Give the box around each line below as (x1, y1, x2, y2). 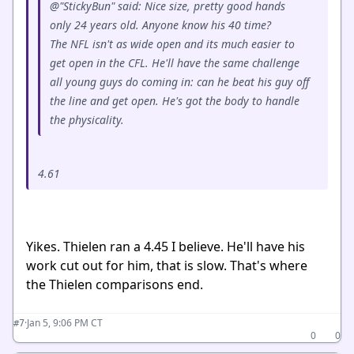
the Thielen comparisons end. (26, 276, 203, 293)
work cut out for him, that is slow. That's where (26, 257, 307, 274)
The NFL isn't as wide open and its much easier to (50, 36, 295, 51)
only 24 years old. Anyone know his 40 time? (50, 17, 274, 32)
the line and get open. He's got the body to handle (50, 93, 299, 108)
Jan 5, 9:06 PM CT (27, 316, 103, 330)
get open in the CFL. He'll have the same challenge (50, 55, 299, 70)
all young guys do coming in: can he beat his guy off (50, 74, 309, 89)
